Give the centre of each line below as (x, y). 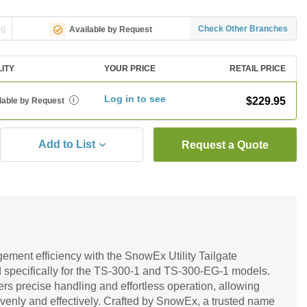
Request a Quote (225, 145)
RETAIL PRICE (258, 69)
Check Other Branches (243, 28)
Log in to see (135, 99)
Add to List (67, 144)
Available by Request (111, 29)
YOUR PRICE (130, 69)
